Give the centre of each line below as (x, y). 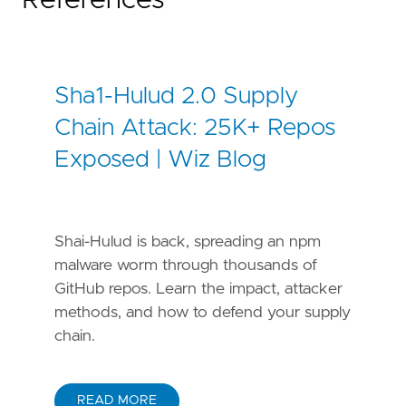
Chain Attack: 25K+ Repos (195, 128)
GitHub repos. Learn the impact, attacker (198, 290)
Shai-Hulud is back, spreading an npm (188, 242)
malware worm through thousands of (186, 266)
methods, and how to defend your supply (203, 313)
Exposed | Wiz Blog (160, 160)
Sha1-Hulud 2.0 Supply (176, 97)
